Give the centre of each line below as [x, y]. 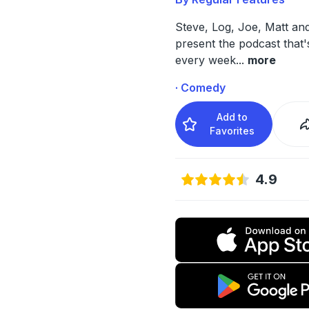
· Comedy [200, 87]
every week [205, 60]
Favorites [232, 130]
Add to [232, 117]
